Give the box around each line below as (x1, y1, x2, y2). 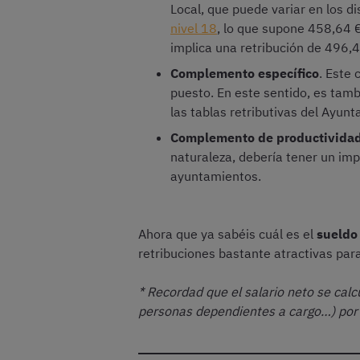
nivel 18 (170, 20, 217, 36)
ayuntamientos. (170, 168, 261, 184)
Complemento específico (170, 65, 319, 81)
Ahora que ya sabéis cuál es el (138, 226, 317, 242)
